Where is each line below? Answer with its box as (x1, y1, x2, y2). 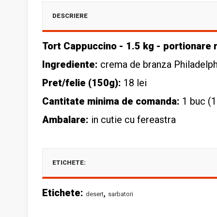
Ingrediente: (42, 59, 100, 70)
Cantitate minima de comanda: (42, 95, 180, 107)
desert (86, 190, 104, 198)
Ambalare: (42, 114, 89, 125)
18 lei (124, 77, 147, 89)
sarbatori (108, 190, 133, 198)
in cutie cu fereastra (89, 114, 176, 125)
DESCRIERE (52, 12, 88, 19)
